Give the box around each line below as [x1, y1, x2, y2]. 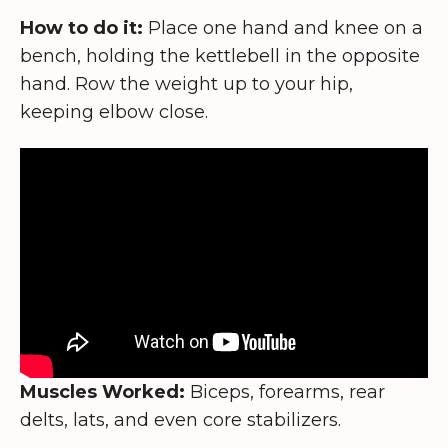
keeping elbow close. [20, 100, 208, 123]
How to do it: [20, 16, 143, 39]
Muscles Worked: [20, 380, 185, 403]
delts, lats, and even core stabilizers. [20, 408, 341, 431]
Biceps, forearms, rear [185, 380, 385, 403]
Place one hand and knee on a [143, 16, 423, 39]
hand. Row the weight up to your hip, [20, 72, 353, 95]
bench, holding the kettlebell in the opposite [20, 44, 420, 67]
